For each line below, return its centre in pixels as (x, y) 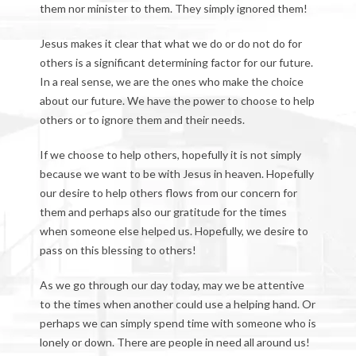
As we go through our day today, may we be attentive (172, 285)
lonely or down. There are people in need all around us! (175, 342)
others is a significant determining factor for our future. (176, 62)
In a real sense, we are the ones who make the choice (172, 81)
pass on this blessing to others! (118, 250)
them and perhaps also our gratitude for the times (163, 212)
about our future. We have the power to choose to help (177, 101)
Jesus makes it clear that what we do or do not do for (171, 43)
